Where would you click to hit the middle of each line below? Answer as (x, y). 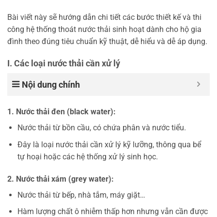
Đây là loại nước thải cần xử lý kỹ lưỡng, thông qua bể (109, 144)
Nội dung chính (51, 85)
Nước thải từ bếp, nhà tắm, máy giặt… (81, 195)
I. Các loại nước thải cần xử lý (64, 63)
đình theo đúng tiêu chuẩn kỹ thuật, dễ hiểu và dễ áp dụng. (107, 42)
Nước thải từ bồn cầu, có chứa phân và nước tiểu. (101, 128)
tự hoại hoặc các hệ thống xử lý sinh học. (87, 156)
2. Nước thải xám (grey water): (61, 179)
